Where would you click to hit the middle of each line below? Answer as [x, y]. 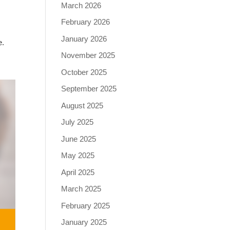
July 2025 [78, 122]
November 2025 [88, 55]
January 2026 [84, 39]
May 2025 [78, 155]
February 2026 [86, 22]
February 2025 [86, 205]
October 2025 [84, 72]
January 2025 [84, 222]
